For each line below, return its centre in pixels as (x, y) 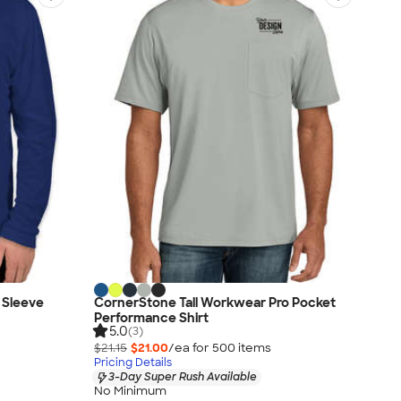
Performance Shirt (151, 318)
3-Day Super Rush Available (183, 377)
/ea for (190, 348)
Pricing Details (133, 363)
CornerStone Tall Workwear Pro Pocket (215, 303)
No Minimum (130, 391)
